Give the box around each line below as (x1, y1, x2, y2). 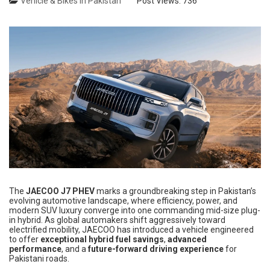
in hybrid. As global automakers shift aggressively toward (9, 215, 225, 225)
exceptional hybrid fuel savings (40, 234, 164, 245)
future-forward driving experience (88, 244, 224, 254)
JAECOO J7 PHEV (26, 186, 95, 196)
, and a (61, 244, 88, 254)
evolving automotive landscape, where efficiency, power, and (9, 196, 237, 206)
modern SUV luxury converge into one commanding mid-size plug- (9, 206, 260, 216)
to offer (9, 234, 40, 245)
